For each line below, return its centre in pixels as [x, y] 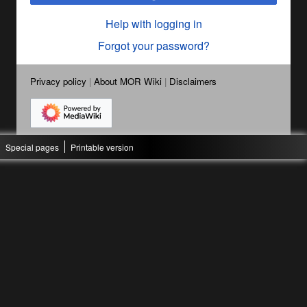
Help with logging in [153, 23]
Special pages [32, 147]
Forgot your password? [153, 45]
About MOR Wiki [128, 81]
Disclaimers [193, 81]
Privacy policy [58, 81]
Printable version [102, 147]
